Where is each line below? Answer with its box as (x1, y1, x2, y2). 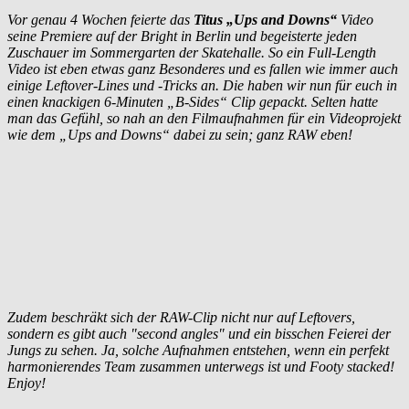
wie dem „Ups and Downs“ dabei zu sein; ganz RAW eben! (7, 126, 352, 142)
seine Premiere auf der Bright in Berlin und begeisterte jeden (7, 27, 357, 44)
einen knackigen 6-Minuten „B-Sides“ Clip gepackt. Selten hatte (7, 93, 378, 110)
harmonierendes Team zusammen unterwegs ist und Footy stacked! (7, 358, 394, 374)
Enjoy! (7, 374, 46, 391)
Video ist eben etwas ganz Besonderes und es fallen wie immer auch (7, 60, 398, 77)
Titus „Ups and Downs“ (194, 11, 341, 27)
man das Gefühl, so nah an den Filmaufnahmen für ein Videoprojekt (7, 110, 401, 126)
